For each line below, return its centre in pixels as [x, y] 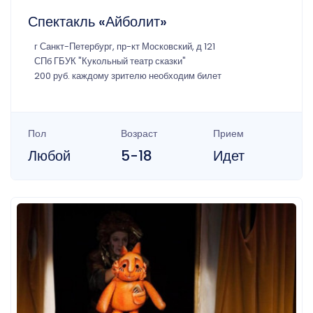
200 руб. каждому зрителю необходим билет [128, 75]
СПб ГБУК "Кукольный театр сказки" [110, 61]
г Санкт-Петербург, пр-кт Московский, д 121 [125, 46]
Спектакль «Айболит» [97, 21]
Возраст [139, 133]
